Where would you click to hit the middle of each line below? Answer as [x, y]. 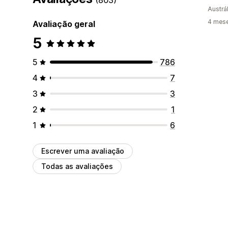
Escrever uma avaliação [83, 151]
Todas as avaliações [77, 166]
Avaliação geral [64, 24]
